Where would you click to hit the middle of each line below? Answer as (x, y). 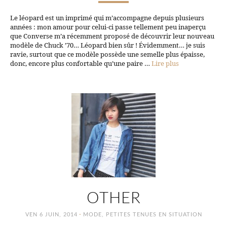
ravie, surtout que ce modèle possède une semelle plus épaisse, (107, 54)
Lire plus (165, 63)
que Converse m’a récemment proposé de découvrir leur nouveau (112, 36)
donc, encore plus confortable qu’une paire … (81, 63)
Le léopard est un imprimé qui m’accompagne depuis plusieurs (107, 17)
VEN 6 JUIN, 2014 (51, 214)
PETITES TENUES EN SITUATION (154, 214)
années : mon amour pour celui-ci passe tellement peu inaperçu (108, 27)
